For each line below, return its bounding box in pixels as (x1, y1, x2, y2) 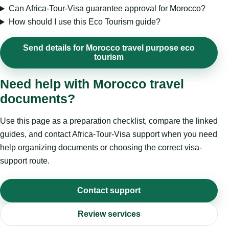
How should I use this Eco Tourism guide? (8, 17, 161, 27)
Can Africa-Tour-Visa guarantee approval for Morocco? (8, 4, 205, 13)
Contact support (77, 186, 141, 195)
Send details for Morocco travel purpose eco (23, 43, 195, 53)
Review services (77, 210, 141, 219)
